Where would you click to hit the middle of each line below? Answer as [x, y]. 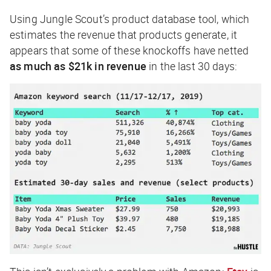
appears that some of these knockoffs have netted [129, 50]
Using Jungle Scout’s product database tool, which [130, 18]
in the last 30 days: [192, 66]
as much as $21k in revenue [78, 66]
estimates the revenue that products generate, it [124, 34]
